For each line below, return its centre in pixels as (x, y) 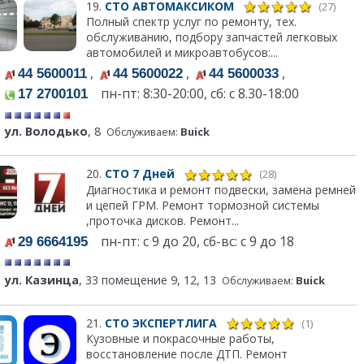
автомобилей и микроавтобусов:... (182, 53)
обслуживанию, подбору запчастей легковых (211, 37)
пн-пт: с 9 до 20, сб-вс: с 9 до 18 (193, 241)
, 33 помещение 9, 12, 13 (147, 279)
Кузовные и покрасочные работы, (180, 338)
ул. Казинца (42, 279)
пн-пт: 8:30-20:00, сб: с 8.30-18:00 (195, 94)
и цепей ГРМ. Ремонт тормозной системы (202, 205)
